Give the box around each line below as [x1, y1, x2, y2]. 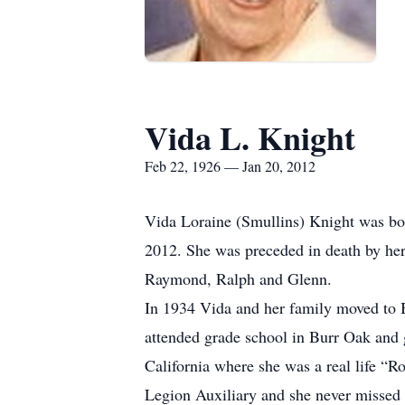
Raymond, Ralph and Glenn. [145, 268, 332, 289]
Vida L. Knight [145, 114, 355, 161]
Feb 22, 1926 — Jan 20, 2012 [145, 156, 316, 175]
